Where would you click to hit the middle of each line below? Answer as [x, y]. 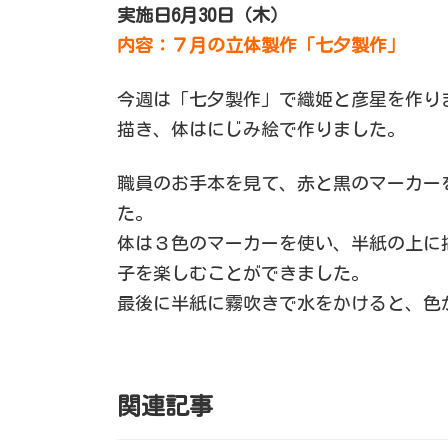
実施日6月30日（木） [202, 14]
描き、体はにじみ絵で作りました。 [261, 128]
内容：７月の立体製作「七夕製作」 [261, 44]
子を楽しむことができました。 [243, 272]
